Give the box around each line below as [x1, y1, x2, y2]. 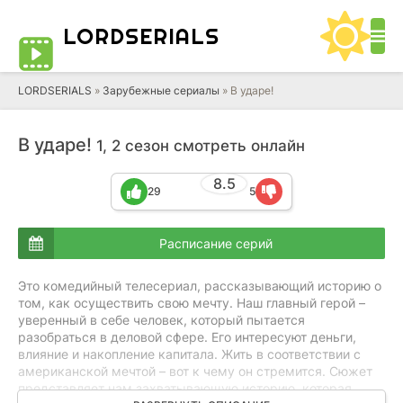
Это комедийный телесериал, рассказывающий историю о [18, 278, 381, 293]
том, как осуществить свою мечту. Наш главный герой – [18, 295, 365, 310]
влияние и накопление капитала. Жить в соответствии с [18, 346, 361, 362]
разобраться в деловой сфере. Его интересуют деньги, [18, 329, 356, 345]
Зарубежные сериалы [103, 84, 219, 97]
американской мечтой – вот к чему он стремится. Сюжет [18, 363, 372, 379]
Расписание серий [159, 235, 273, 251]
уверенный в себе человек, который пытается [18, 312, 305, 327]
